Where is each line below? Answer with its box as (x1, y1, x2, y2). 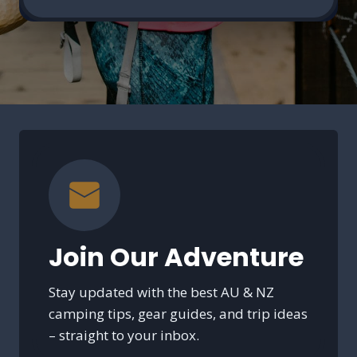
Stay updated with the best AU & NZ (49, 283, 274, 302)
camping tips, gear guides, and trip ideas (49, 304, 308, 324)
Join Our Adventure (49, 239, 304, 276)
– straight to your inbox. (49, 326, 199, 345)
